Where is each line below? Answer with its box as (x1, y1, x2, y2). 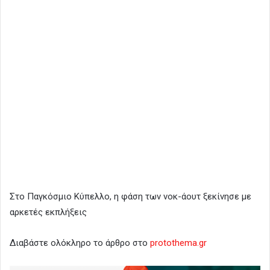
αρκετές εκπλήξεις (10, 207, 87, 218)
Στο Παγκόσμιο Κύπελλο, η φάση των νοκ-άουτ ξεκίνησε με (10, 191, 251, 202)
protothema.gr (150, 237, 207, 249)
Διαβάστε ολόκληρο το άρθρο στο (10, 237, 150, 249)
